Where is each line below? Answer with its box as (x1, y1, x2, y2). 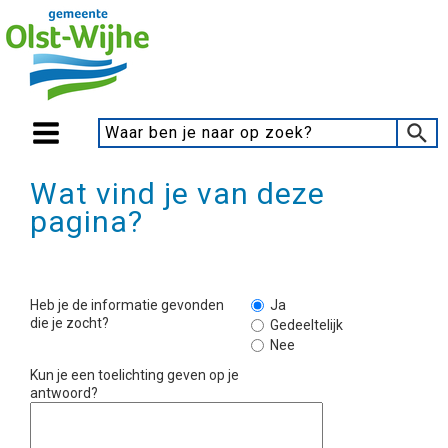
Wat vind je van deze (30, 176, 325, 211)
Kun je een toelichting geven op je (30, 367, 239, 383)
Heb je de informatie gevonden (30, 297, 224, 313)
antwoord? (30, 385, 98, 401)
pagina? (30, 204, 143, 239)
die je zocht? (30, 315, 109, 331)
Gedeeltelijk (270, 317, 344, 333)
